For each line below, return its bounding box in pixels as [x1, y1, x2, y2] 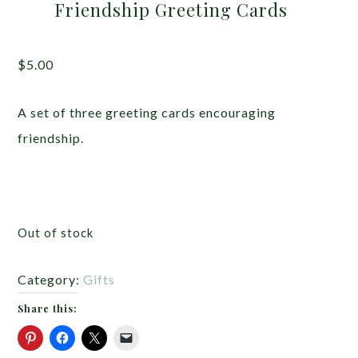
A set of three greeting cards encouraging [18, 105, 276, 121]
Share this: [18, 302, 78, 316]
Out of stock [18, 225, 94, 241]
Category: [18, 272, 84, 288]
